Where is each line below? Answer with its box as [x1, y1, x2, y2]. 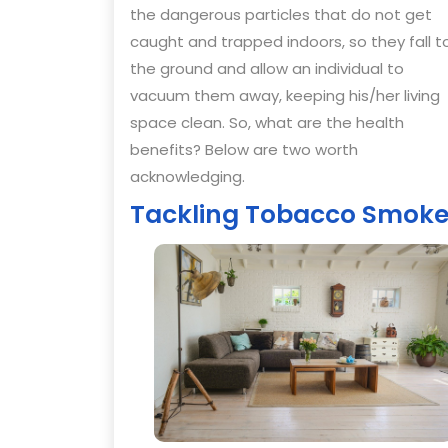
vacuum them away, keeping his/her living [130, 84, 440, 106]
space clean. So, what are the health [130, 111, 404, 133]
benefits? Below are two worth [130, 138, 358, 160]
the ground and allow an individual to [130, 57, 404, 79]
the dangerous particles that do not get [130, 3, 432, 25]
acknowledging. [130, 165, 245, 187]
